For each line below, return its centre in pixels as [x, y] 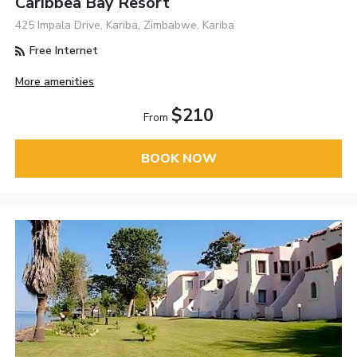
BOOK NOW [178, 158]
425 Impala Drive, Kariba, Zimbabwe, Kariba [125, 25]
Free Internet [63, 51]
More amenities [55, 81]
